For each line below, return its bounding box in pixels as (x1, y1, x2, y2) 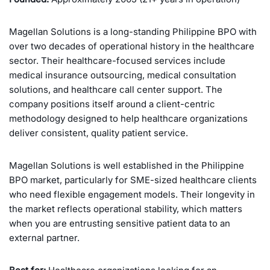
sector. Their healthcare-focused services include (9, 55, 225, 67)
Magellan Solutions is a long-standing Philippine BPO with (9, 26, 257, 38)
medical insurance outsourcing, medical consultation (9, 69, 236, 81)
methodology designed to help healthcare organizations (9, 113, 248, 125)
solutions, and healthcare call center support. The (9, 84, 222, 96)
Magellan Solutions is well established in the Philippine (9, 160, 244, 172)
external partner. (9, 232, 80, 244)
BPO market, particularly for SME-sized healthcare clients (9, 174, 257, 186)
